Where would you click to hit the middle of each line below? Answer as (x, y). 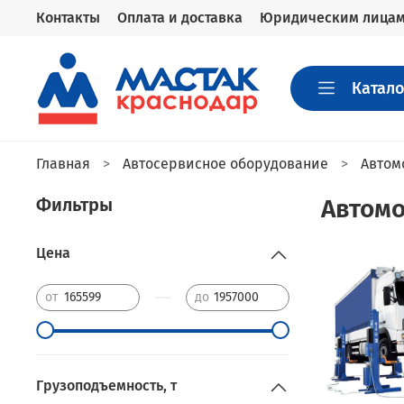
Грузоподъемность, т (106, 385)
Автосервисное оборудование (225, 164)
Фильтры (74, 204)
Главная (63, 164)
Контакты (68, 18)
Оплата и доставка (180, 18)
